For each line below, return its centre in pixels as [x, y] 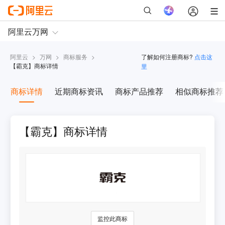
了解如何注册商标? [167, 57]
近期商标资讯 [79, 91]
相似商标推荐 [199, 91]
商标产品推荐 [139, 91]
